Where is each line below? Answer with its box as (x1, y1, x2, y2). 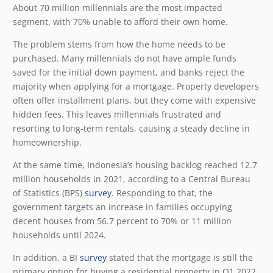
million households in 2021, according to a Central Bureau (13, 172, 250, 185)
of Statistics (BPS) (13, 186, 85, 199)
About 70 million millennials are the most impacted (13, 1, 222, 13)
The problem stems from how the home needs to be (13, 38, 225, 50)
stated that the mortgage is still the (107, 251, 253, 263)
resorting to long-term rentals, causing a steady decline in (13, 122, 250, 134)
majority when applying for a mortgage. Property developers (13, 80, 259, 92)
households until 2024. (13, 229, 108, 241)
